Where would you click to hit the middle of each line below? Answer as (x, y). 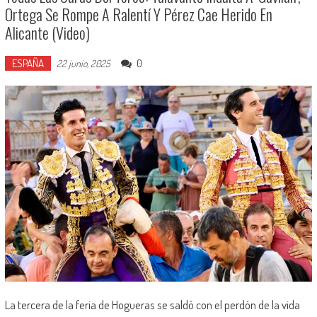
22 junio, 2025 (83, 64)
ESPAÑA (28, 64)
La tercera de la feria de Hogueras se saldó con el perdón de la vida (152, 304)
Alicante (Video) (47, 33)
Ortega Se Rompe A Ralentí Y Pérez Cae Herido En (138, 15)
